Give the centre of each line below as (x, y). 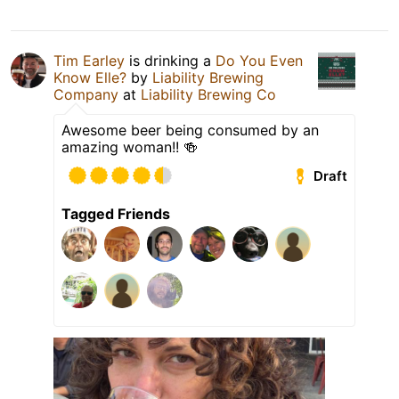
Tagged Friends (116, 214)
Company (86, 95)
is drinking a (170, 61)
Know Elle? (90, 78)
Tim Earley (89, 61)
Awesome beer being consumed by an (190, 130)
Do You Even (259, 61)
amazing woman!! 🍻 (130, 147)
